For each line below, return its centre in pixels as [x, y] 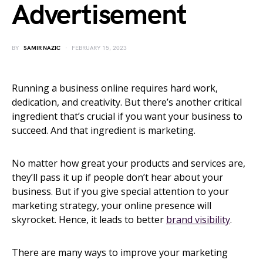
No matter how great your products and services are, [129, 163]
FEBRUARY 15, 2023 [99, 48]
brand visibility [198, 220]
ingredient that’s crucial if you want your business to [127, 116]
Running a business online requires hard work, [115, 88]
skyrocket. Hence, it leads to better [89, 220]
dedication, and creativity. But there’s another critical [127, 102]
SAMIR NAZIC [42, 48]
